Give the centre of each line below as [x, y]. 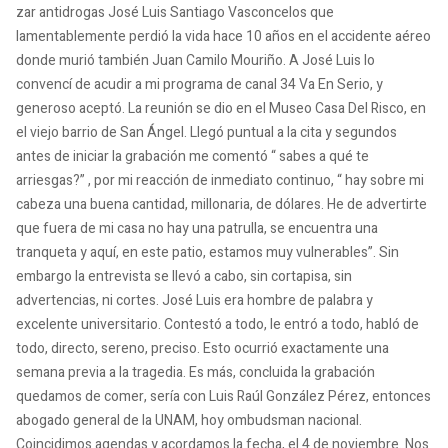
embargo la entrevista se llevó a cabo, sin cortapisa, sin [184, 276]
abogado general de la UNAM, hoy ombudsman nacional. [189, 420]
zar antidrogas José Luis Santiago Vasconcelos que [175, 12]
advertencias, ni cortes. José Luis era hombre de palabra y [194, 300]
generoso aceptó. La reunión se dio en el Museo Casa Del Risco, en [221, 108]
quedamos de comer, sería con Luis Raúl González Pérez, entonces [223, 396]
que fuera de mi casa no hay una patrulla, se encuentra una [197, 228]
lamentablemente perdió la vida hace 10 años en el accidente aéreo [223, 36]
